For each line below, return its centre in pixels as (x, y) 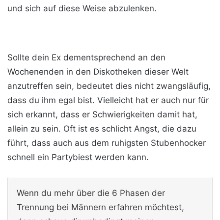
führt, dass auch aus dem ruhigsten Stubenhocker (107, 143)
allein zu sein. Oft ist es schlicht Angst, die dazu (102, 129)
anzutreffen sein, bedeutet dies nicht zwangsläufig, (109, 86)
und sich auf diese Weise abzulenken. (82, 9)
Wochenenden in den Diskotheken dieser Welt (98, 72)
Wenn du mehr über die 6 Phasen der (91, 193)
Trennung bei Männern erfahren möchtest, (100, 207)
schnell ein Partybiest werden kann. (78, 157)
